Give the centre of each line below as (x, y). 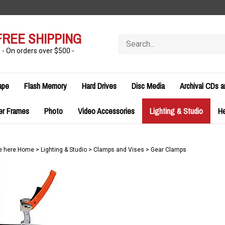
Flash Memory (45, 86)
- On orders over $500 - (38, 51)
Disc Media (148, 86)
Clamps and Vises (119, 150)
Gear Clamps (168, 150)
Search (129, 38)
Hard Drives (99, 86)
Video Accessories (106, 111)
